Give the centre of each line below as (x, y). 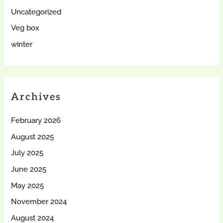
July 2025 (27, 153)
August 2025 (33, 136)
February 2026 (36, 120)
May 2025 (28, 185)
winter (22, 44)
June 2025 (29, 169)
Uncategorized (36, 11)
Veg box (25, 28)
